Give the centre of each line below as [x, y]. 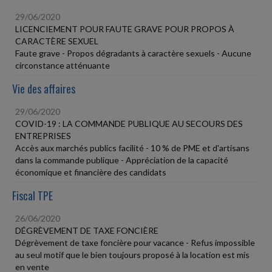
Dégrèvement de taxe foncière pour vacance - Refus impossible [135, 242]
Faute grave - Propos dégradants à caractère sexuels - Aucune [133, 53]
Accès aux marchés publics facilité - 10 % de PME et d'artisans [132, 148]
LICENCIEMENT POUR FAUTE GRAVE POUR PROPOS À [125, 29]
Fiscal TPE [32, 195]
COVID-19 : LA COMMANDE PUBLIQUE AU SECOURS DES [129, 123]
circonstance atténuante [63, 65]
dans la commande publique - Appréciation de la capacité [122, 160]
